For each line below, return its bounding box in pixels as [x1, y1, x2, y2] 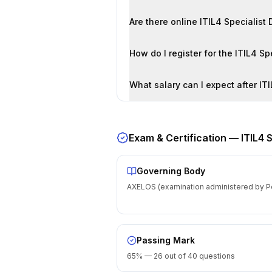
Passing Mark [137, 235, 195, 245]
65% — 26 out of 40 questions [127, 251, 235, 260]
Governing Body [137, 166, 205, 176]
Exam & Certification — [129, 132, 241, 144]
